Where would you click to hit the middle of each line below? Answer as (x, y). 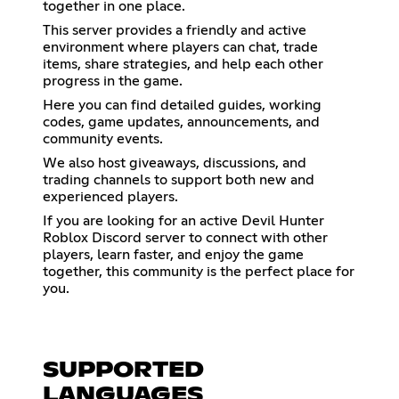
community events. (103, 138)
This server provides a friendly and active (175, 30)
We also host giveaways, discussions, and (175, 163)
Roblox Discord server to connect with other (185, 237)
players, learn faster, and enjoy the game (173, 254)
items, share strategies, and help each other (183, 64)
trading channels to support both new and (179, 179)
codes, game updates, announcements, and (181, 122)
